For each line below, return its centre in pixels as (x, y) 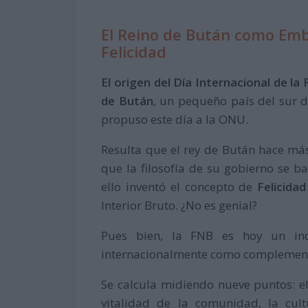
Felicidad (134, 52)
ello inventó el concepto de (179, 187)
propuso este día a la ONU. (175, 120)
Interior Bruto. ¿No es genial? (179, 206)
